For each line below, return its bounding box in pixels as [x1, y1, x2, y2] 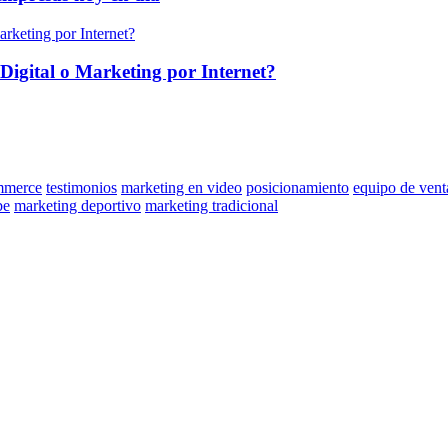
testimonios [46, 179, 117, 197]
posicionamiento [246, 179, 349, 197]
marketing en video [121, 179, 242, 197]
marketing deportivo [14, 197, 141, 215]
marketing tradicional [145, 197, 278, 215]
